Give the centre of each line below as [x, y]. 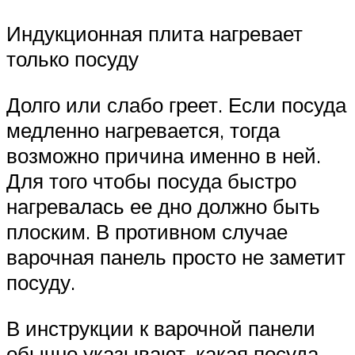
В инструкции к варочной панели [161, 328]
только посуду [73, 59]
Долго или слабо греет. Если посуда [176, 105]
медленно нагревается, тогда [143, 130]
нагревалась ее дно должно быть [163, 206]
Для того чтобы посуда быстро [151, 181]
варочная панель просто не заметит [176, 257]
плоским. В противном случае [147, 232]
